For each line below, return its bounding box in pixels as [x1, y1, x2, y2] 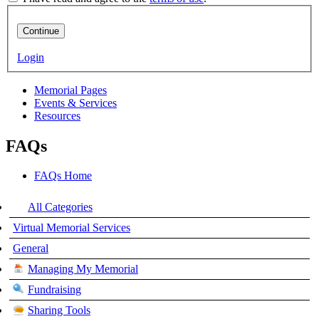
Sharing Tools [28, 304, 90, 317]
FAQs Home [34, 169, 92, 182]
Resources [34, 109, 80, 122]
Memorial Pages [34, 83, 107, 96]
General [13, 242, 48, 255]
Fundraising [28, 283, 81, 296]
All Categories [28, 201, 93, 214]
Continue [23, 25, 59, 36]
